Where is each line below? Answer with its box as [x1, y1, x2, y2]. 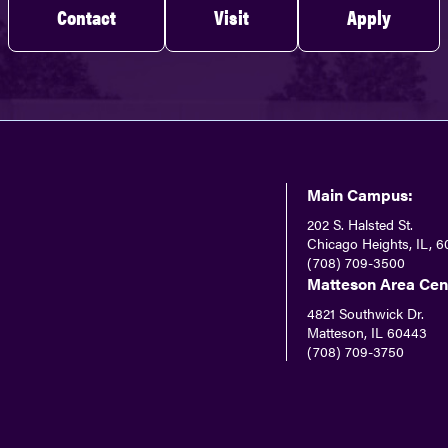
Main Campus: [307, 183, 413, 207]
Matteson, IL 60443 [307, 322, 427, 343]
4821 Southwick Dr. [307, 303, 424, 324]
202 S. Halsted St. [307, 214, 413, 235]
